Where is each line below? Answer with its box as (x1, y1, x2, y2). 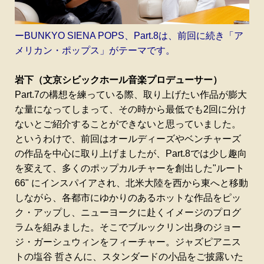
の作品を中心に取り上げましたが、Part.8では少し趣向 (15, 148, 247, 159)
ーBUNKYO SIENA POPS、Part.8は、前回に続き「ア (15, 31, 243, 41)
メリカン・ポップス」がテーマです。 (15, 45, 175, 56)
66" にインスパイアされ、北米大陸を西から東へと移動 (15, 178, 248, 189)
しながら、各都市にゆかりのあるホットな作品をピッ (15, 193, 241, 203)
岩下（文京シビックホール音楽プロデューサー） (15, 75, 222, 85)
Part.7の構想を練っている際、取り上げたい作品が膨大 (15, 90, 247, 100)
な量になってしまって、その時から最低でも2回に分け (15, 104, 246, 115)
